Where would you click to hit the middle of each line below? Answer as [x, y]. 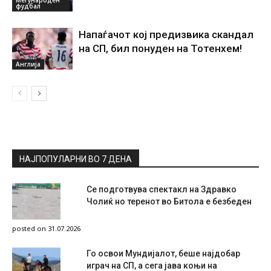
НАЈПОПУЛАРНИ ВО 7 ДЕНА [76, 159]
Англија [28, 64]
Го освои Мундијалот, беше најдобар [163, 253]
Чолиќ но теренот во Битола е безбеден [169, 201]
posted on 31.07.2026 [46, 228]
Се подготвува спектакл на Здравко [162, 189]
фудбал [28, 6]
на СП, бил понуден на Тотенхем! [160, 48]
